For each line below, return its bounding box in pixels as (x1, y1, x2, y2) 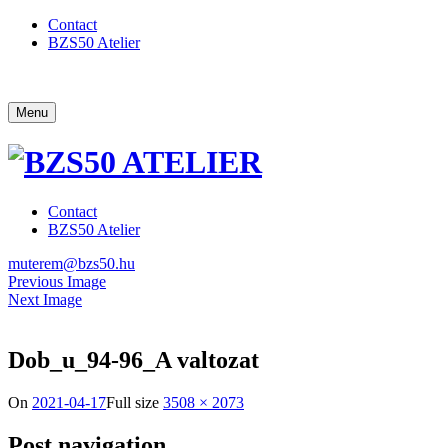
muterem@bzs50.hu (8, 254, 135, 272)
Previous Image (8, 272, 106, 290)
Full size (106, 393, 163, 411)
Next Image (8, 290, 82, 308)
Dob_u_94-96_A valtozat (8, 346, 259, 373)
